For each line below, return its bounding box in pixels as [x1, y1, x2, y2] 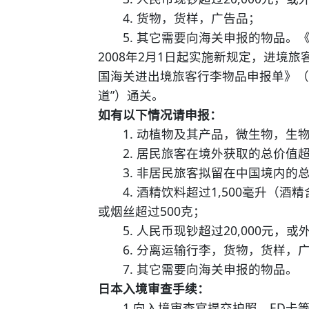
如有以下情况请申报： [98, 106, 222, 123]
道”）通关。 [98, 86, 164, 103]
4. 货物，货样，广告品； [98, 9, 261, 26]
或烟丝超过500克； [98, 202, 206, 219]
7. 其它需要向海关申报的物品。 [98, 260, 298, 277]
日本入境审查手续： [98, 279, 210, 297]
